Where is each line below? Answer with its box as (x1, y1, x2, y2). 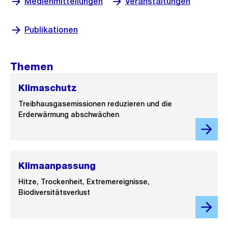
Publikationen (24, 25, 78, 35)
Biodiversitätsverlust (18, 188, 90, 196)
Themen (10, 61, 53, 73)
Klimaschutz (18, 82, 77, 93)
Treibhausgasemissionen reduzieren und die (18, 100, 172, 108)
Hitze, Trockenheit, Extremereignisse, (18, 178, 150, 186)
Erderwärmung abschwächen (18, 110, 119, 119)
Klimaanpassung (18, 160, 96, 171)
